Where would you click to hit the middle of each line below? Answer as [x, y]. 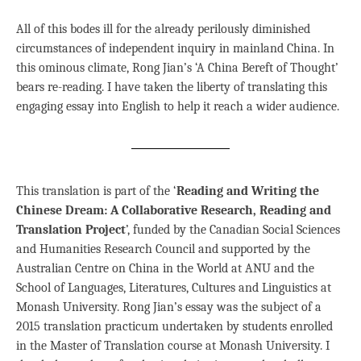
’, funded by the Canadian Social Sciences [233, 230]
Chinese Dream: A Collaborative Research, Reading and [174, 211]
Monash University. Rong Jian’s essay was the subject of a [169, 307]
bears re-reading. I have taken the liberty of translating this [172, 87]
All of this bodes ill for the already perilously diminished [163, 29]
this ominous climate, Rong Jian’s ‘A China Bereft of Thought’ [177, 68]
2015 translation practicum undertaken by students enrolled [174, 327]
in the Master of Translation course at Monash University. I [173, 346]
